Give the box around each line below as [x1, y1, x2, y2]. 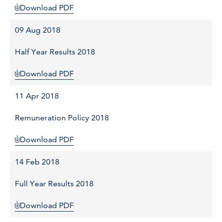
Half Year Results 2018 [15, 47, 95, 57]
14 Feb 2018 [15, 157, 59, 167]
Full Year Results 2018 [15, 179, 94, 189]
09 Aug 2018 [15, 25, 60, 35]
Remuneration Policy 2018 [15, 113, 109, 123]
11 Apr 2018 [15, 91, 59, 101]
